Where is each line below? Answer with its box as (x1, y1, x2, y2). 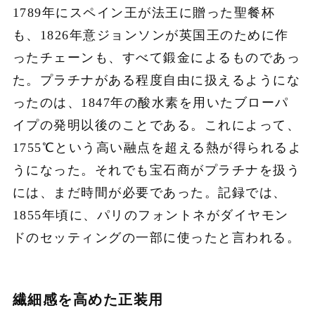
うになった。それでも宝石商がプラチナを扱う (12, 162, 301, 177)
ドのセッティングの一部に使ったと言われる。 (12, 230, 301, 245)
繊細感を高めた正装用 (12, 291, 164, 307)
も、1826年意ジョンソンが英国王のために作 (12, 27, 289, 42)
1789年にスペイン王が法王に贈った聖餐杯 (12, 5, 276, 20)
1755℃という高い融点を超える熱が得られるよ (12, 140, 302, 155)
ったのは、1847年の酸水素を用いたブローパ (12, 95, 289, 110)
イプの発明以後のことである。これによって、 (12, 117, 301, 132)
